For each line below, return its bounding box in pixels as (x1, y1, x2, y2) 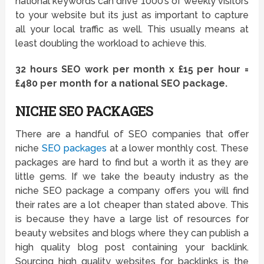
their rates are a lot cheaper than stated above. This (15, 199, 249, 211)
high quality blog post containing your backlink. (15, 242, 249, 253)
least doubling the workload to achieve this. (15, 38, 207, 49)
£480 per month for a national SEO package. (15, 78, 228, 90)
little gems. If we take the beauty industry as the (15, 171, 249, 183)
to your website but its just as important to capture (15, 9, 249, 21)
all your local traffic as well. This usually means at (15, 24, 249, 35)
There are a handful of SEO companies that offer (15, 128, 249, 140)
